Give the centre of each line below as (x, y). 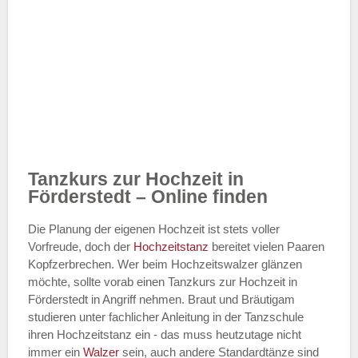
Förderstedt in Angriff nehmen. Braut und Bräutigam (161, 300)
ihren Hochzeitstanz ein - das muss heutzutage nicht (165, 335)
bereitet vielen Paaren (268, 247)
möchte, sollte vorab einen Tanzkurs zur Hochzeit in (163, 282)
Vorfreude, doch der (81, 247)
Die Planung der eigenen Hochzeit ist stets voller (154, 229)
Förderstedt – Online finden (148, 197)
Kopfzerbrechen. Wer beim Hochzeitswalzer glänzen (165, 265)
